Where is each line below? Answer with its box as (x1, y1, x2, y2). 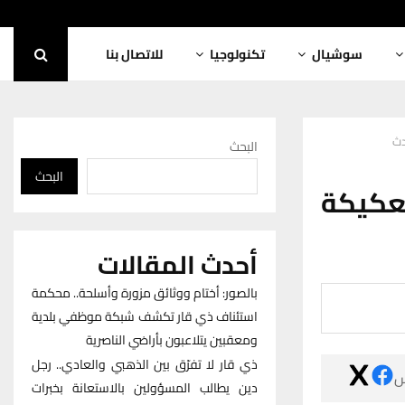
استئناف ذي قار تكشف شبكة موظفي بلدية (32, 305, 258, 328)
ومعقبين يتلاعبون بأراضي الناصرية (86, 328, 258, 352)
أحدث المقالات (98, 241, 258, 288)
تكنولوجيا (210, 42, 266, 66)
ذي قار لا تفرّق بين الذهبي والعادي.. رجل (32, 353, 258, 376)
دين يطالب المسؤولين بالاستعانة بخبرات (32, 376, 258, 400)
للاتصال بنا (106, 42, 164, 66)
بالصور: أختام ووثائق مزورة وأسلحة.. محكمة (32, 281, 258, 305)
